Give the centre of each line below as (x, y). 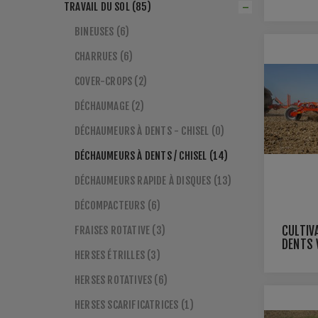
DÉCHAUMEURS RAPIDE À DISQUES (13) (153, 181)
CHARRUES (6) (104, 56)
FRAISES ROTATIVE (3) (120, 230)
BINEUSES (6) (102, 32)
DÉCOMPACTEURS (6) (118, 205)
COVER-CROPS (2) (111, 81)
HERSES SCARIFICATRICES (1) (135, 305)
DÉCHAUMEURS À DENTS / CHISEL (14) (152, 156)
